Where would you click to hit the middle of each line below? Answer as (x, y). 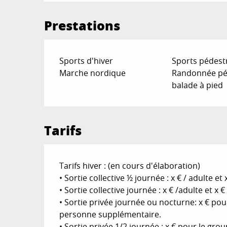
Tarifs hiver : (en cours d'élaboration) (130, 165)
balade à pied (197, 85)
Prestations (82, 25)
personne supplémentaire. (110, 214)
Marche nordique (93, 73)
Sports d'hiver (86, 61)
